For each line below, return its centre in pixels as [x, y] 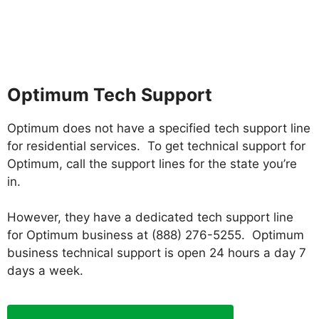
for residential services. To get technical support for [156, 146]
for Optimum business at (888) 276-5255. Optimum [156, 235]
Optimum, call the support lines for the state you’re [152, 163]
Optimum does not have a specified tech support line [159, 128]
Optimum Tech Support [110, 94]
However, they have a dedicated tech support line [150, 218]
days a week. [45, 271]
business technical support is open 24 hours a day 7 [157, 253]
